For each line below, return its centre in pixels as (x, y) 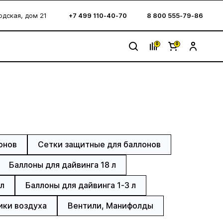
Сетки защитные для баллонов (99, 144)
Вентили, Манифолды (111, 206)
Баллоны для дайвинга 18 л (62, 165)
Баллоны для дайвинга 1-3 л (81, 185)
